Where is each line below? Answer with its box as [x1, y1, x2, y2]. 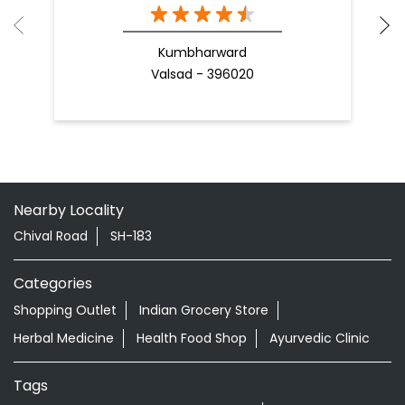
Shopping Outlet [14, 300, 117, 319]
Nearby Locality [14, 199, 124, 221]
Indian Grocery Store [139, 300, 268, 319]
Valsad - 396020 [151, 64, 254, 83]
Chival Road [14, 227, 88, 246]
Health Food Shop [137, 328, 247, 347]
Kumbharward [158, 42, 247, 61]
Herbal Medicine [14, 328, 114, 347]
